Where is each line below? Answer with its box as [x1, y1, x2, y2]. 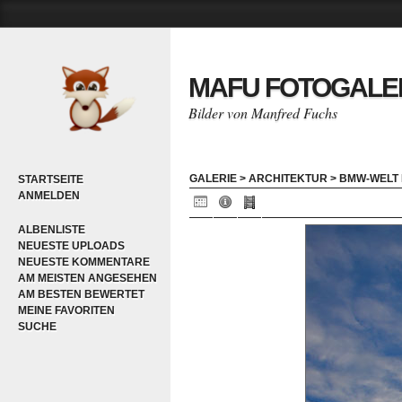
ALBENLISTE [18, 223, 85, 236]
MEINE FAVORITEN [18, 304, 115, 317]
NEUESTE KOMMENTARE [18, 256, 150, 268]
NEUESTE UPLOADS [18, 240, 125, 252]
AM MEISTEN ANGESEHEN [18, 272, 157, 284]
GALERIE [189, 172, 237, 185]
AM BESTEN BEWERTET [18, 288, 144, 301]
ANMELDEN [18, 189, 80, 202]
